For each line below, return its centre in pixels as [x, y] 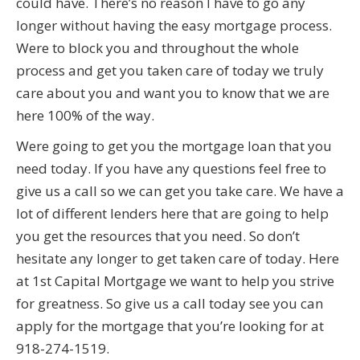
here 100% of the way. [85, 116]
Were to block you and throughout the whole [157, 48]
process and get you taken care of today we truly [170, 71]
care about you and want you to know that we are [173, 93]
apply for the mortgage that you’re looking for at [170, 326]
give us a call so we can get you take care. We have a [180, 191]
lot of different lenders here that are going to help [172, 214]
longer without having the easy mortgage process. [174, 26]
